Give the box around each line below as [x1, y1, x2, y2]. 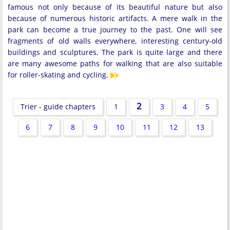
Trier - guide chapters [21, 101, 95, 111]
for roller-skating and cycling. [8, 69, 110, 80]
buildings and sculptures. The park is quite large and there [8, 47, 222, 57]
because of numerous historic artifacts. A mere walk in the [8, 13, 222, 23]
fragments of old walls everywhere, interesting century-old [8, 35, 222, 46]
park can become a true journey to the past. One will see [8, 24, 222, 34]
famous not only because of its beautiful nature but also [8, 2, 222, 12]
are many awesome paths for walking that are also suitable [8, 58, 222, 68]
